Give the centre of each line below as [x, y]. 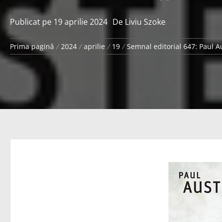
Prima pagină [32, 46]
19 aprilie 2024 [81, 22]
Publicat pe [32, 22]
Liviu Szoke [145, 22]
